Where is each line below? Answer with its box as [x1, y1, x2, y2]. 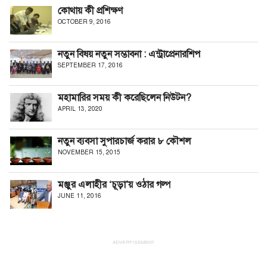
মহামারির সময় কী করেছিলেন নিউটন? [58, 92, 191, 104]
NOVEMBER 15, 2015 [58, 148, 120, 157]
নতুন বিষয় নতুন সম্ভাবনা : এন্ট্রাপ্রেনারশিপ [58, 48, 200, 61]
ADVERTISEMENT [113, 239, 154, 246]
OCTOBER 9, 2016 [58, 18, 111, 26]
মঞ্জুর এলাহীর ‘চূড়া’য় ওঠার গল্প [58, 179, 171, 191]
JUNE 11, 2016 [58, 192, 101, 200]
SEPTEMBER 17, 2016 [58, 61, 123, 70]
